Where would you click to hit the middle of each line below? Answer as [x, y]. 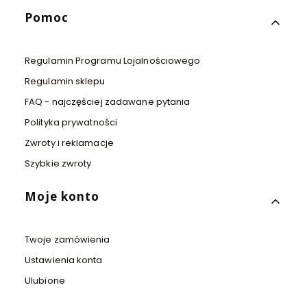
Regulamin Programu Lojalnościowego [113, 60]
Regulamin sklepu [65, 81]
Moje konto [62, 196]
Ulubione [45, 280]
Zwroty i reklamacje [69, 143]
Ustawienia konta [64, 260]
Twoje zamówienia [67, 239]
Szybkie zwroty [58, 163]
